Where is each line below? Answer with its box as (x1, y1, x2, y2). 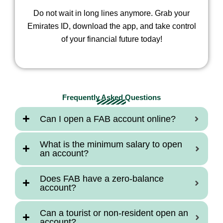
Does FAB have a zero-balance (40, 174, 164, 184)
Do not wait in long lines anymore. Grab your (33, 8, 190, 17)
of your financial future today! (61, 34, 162, 43)
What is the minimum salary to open (40, 139, 182, 150)
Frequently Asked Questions (62, 94, 161, 102)
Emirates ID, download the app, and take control (27, 21, 196, 30)
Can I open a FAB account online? (40, 114, 176, 124)
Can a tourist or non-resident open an (40, 208, 188, 219)
